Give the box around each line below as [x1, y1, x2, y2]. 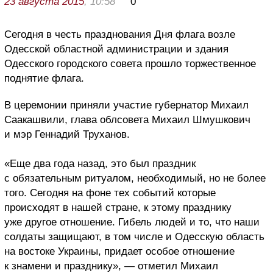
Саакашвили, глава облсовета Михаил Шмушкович [4, 113, 250, 126]
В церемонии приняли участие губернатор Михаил [4, 99, 249, 111]
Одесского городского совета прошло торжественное [4, 57, 256, 69]
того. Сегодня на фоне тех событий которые [4, 186, 216, 199]
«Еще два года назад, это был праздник [4, 157, 196, 169]
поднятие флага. [4, 72, 84, 84]
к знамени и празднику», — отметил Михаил [4, 260, 218, 272]
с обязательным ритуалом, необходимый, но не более [4, 172, 266, 184]
